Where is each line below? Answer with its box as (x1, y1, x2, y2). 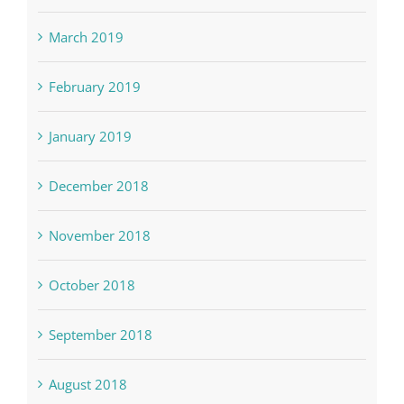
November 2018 (48, 241, 151, 260)
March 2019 (48, 42, 124, 61)
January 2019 (48, 142, 132, 161)
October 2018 (48, 290, 135, 309)
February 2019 (48, 92, 141, 111)
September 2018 (48, 340, 152, 359)
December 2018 (48, 191, 149, 210)
